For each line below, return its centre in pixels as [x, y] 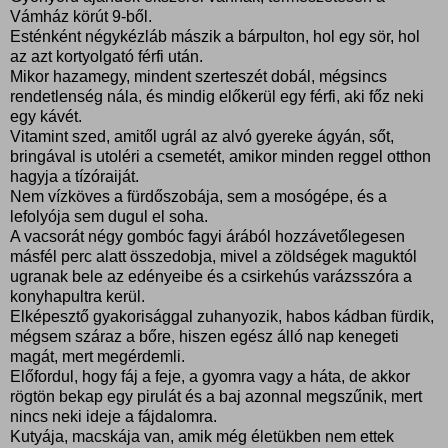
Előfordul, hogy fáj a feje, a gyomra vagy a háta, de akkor [210, 376]
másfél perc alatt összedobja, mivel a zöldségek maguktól [213, 256]
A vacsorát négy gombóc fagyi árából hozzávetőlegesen [207, 236]
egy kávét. [46, 116]
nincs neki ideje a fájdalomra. [113, 416]
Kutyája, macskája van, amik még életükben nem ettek [202, 436]
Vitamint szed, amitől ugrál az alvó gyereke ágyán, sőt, [202, 136]
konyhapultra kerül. [77, 296]
